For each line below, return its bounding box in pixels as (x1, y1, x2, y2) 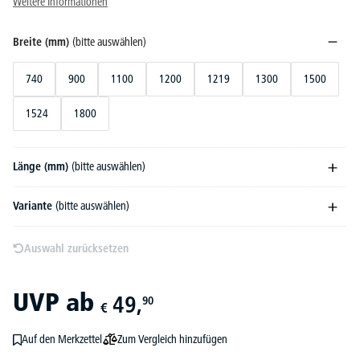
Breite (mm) (13, 35, 72, 49)
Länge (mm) (13, 159, 72, 174)
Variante (13, 198, 55, 213)
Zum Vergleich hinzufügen (117, 331, 227, 346)
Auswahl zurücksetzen (24, 240, 129, 256)
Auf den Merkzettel (21, 332, 102, 347)
